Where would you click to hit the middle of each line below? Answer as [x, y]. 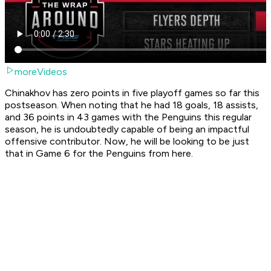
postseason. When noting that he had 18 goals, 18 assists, [132, 105]
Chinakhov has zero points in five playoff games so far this [132, 93]
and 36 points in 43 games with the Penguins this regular [128, 117]
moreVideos [41, 72]
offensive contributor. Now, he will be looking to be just [127, 142]
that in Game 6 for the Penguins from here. [100, 154]
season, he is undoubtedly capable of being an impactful [127, 129]
